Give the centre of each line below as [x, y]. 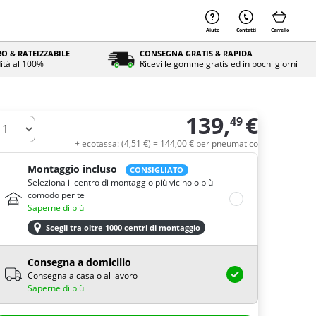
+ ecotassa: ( [99, 144]
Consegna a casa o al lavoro [83, 275]
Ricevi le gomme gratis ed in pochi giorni [218, 64]
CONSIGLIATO [157, 170]
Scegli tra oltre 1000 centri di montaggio [123, 227]
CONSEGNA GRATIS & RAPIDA [196, 53]
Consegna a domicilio [79, 262]
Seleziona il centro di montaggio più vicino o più [120, 182]
